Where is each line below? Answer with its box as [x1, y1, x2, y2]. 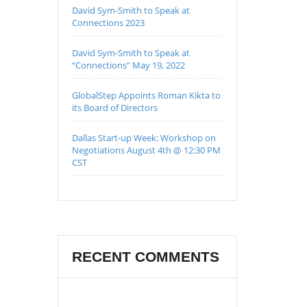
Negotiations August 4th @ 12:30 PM [71, 144, 221, 156]
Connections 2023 [71, 16, 145, 29]
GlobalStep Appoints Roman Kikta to [71, 89, 221, 101]
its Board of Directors [71, 101, 158, 114]
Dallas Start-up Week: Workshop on [71, 132, 216, 144]
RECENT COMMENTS [71, 249, 219, 265]
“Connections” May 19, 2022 [71, 59, 185, 71]
